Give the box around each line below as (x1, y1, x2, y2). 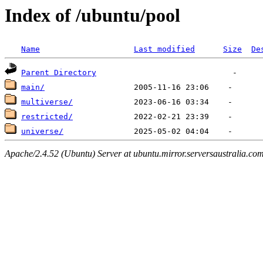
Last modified (134, 45, 195, 54)
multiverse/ (21, 97, 73, 107)
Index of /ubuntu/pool (5, 5, 180, 26)
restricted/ (21, 112, 73, 122)
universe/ (21, 127, 63, 136)
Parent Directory (21, 68, 96, 77)
